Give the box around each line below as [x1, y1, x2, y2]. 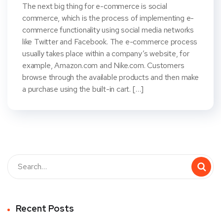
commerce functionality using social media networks [22, 24, 194, 35]
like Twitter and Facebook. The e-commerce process [22, 36, 198, 47]
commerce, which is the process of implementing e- [22, 12, 194, 23]
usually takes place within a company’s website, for [22, 48, 189, 59]
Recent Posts [16, 202, 74, 214]
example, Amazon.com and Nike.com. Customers [22, 60, 184, 71]
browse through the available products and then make [22, 72, 199, 82]
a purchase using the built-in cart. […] [22, 83, 144, 94]
